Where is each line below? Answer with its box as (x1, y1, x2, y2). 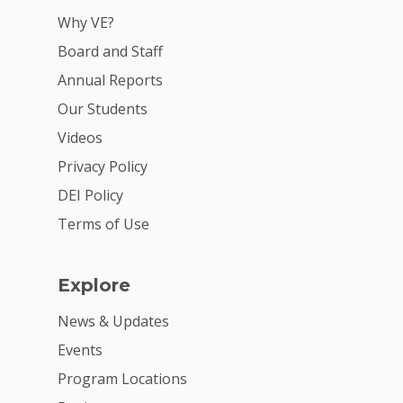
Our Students (58, 99, 148, 120)
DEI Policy (58, 185, 123, 206)
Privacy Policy (58, 157, 148, 177)
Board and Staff (58, 41, 163, 62)
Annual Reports (58, 70, 163, 91)
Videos (58, 128, 103, 148)
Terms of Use (58, 214, 149, 235)
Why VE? (58, 13, 114, 33)
